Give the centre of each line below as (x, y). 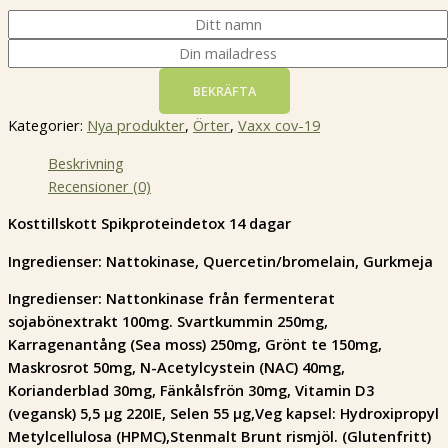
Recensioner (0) (99, 185)
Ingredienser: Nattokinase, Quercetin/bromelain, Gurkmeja (220, 260)
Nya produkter (136, 124)
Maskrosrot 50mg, (74, 367)
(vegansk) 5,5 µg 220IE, (89, 413)
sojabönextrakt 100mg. (92, 321)
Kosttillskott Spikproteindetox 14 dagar (149, 223)
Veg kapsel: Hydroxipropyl (347, 413)
